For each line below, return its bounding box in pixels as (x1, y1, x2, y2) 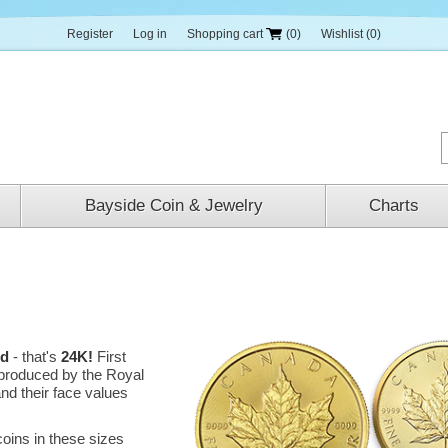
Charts (368, 196, 419, 215)
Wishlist (321, 27, 363, 41)
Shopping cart (187, 27, 263, 41)
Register (67, 27, 113, 41)
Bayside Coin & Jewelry (84, 196, 263, 215)
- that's (9, 349, 61, 365)
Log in (133, 27, 167, 41)
